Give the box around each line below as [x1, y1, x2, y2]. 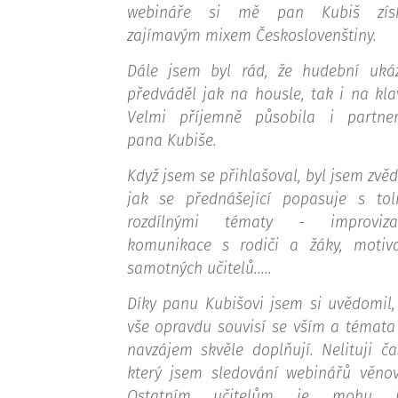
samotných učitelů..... [126, 259, 272, 278]
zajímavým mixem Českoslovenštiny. [126, 27, 381, 45]
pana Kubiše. [126, 131, 221, 150]
